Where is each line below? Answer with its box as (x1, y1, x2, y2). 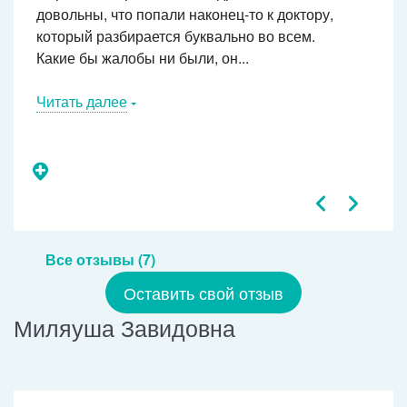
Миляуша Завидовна (14, 311, 235, 344)
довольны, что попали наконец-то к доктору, (36, 4, 333, 25)
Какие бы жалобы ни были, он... (36, 47, 249, 69)
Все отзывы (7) (45, 249, 155, 271)
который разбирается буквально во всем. (36, 25, 315, 47)
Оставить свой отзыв (124, 281, 283, 305)
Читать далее (36, 91, 127, 113)
